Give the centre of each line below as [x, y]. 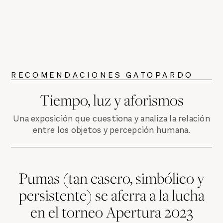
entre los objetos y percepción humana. [111, 130]
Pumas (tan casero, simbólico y [111, 178]
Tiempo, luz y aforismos [111, 100]
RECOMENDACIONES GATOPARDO [102, 75]
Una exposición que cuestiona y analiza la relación [111, 118]
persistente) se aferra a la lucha [111, 195]
